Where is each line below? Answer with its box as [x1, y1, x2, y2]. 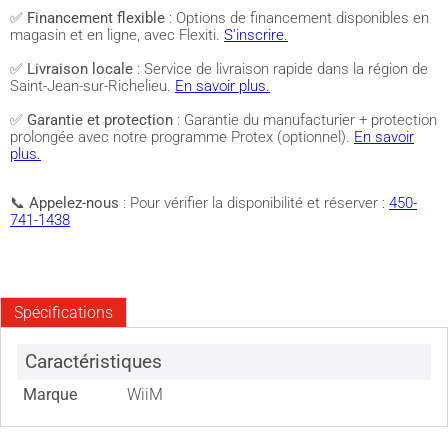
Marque [23, 385, 78, 405]
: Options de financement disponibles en [165, 9, 429, 27]
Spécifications [13, 302, 113, 322]
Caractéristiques [24, 350, 162, 374]
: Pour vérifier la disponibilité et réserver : [119, 194, 389, 212]
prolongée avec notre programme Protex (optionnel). [10, 128, 354, 146]
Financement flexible [27, 9, 165, 27]
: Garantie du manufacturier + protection [173, 111, 437, 129]
